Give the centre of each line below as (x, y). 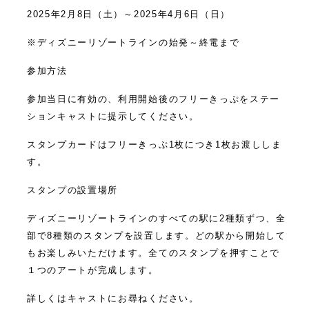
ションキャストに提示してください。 (113, 116)
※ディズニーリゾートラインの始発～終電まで (133, 42)
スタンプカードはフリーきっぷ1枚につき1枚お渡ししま (154, 144)
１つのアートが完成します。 (93, 270)
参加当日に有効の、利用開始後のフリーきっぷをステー (153, 99)
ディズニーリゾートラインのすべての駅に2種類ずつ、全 (157, 218)
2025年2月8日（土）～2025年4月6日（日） (129, 14)
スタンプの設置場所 (73, 190)
